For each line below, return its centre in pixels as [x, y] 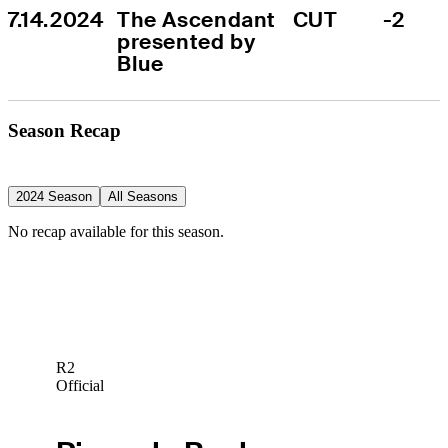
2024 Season [54, 196]
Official [79, 386]
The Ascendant [197, 19]
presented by [186, 41]
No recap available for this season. [116, 231]
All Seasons [143, 196]
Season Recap [64, 130]
